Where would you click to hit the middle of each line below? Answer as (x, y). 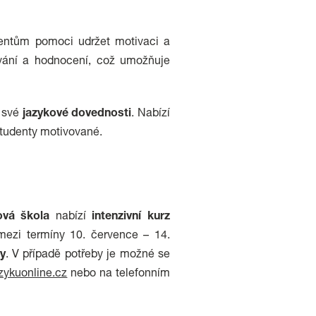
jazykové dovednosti (77, 114)
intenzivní (117, 217)
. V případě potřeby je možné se (88, 255)
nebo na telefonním (119, 274)
